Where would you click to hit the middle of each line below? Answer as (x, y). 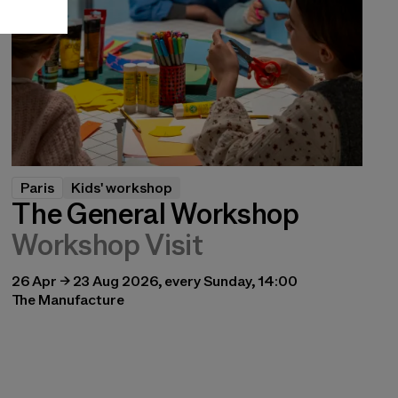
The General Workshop (155, 214)
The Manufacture (68, 299)
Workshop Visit (107, 245)
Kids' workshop (122, 187)
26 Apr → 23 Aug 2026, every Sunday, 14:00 (155, 281)
